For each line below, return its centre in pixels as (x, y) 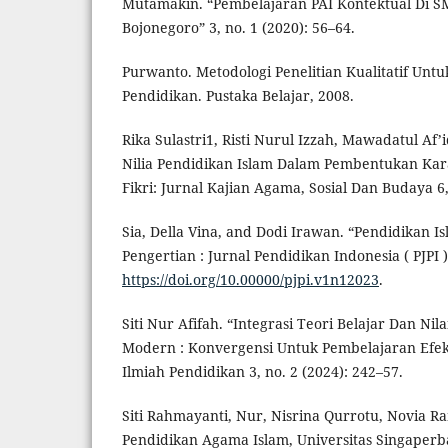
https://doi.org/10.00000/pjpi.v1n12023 (250, 279)
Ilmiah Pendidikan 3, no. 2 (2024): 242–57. (262, 371)
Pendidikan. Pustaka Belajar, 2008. (238, 95)
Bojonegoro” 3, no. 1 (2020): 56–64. (238, 27)
